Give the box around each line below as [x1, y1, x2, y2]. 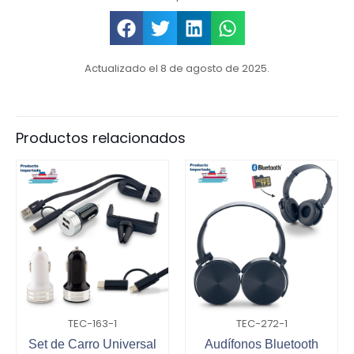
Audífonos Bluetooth [205, 337, 318, 352]
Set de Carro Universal [28, 337, 156, 352]
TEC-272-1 [235, 316, 288, 332]
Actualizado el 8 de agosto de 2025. [85, 61, 269, 77]
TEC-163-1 [68, 316, 117, 332]
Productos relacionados [16, 128, 186, 149]
